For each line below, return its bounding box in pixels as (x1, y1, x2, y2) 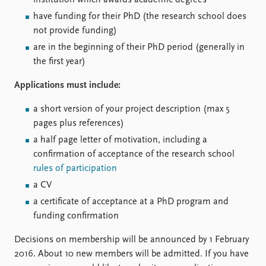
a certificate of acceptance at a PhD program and (33, 197, 229, 207)
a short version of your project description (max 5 (33, 104, 230, 114)
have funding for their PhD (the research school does (33, 12, 246, 21)
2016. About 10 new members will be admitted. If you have (14, 249, 249, 259)
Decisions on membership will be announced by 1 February (14, 235, 249, 245)
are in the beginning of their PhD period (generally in (33, 43, 245, 52)
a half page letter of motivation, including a (33, 135, 207, 145)
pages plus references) (33, 119, 124, 128)
